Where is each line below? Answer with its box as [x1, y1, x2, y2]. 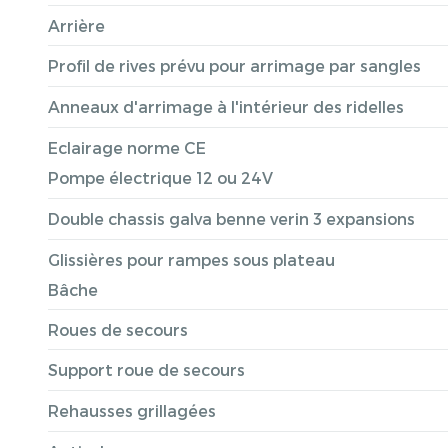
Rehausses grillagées [48, 401, 216, 420]
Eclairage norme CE [48, 138, 206, 157]
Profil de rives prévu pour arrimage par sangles [48, 56, 421, 75]
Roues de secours [48, 320, 188, 339]
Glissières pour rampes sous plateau [48, 250, 335, 269]
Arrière [48, 16, 105, 35]
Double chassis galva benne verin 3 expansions [48, 209, 415, 228]
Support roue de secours [48, 360, 245, 379]
